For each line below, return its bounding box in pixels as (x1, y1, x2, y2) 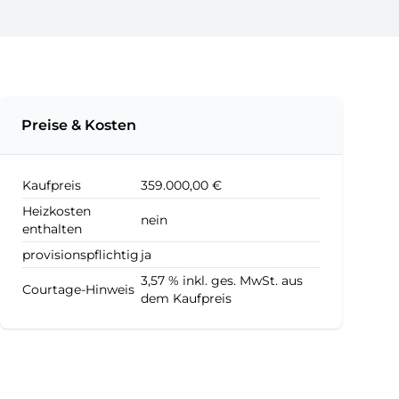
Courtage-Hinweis (22, 281, 134, 297)
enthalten (22, 221, 82, 237)
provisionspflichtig (22, 247, 139, 263)
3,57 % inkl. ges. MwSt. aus (141, 273, 303, 289)
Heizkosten (22, 203, 91, 219)
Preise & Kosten (21, 117, 136, 134)
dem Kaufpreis (141, 290, 232, 306)
